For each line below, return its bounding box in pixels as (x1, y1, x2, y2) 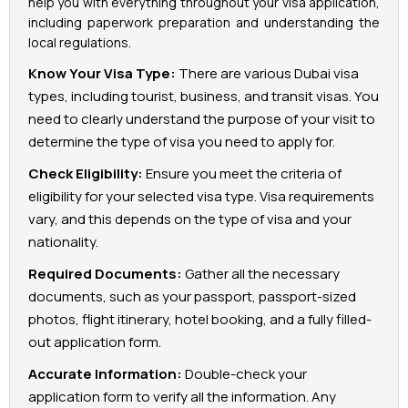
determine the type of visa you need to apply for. (28, 132, 335, 152)
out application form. (28, 332, 161, 352)
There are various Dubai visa (176, 64, 359, 84)
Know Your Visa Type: (28, 64, 176, 84)
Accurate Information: (28, 364, 182, 384)
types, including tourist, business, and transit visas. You (28, 87, 379, 107)
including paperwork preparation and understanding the (28, 14, 380, 32)
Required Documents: (28, 264, 182, 284)
